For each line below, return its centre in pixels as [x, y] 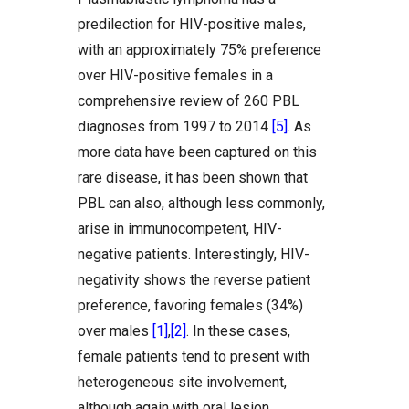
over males [115, 331]
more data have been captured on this [197, 152]
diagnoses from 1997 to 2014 [175, 126]
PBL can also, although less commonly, [201, 203]
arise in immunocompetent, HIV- [180, 229]
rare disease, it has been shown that [193, 178]
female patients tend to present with [194, 357]
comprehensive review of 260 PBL [189, 101]
